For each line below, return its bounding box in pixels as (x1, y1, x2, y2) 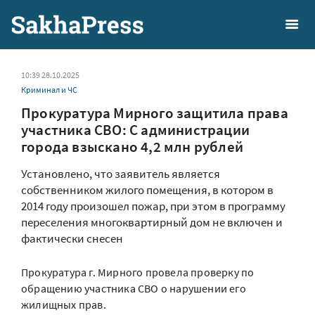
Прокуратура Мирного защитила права (21, 103, 288, 122)
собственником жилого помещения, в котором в (21, 182, 274, 198)
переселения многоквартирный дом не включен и (21, 214, 283, 230)
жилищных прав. (21, 297, 106, 311)
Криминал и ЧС (21, 84, 77, 95)
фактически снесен (21, 231, 123, 246)
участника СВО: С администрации (21, 120, 250, 139)
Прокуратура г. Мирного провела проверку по (21, 265, 255, 279)
